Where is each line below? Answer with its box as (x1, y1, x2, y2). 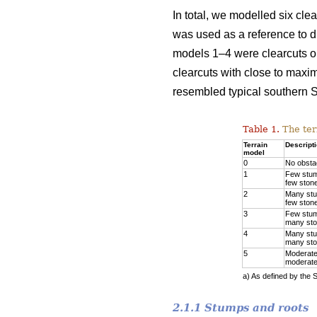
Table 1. (243, 123, 279, 134)
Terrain (243, 140, 267, 149)
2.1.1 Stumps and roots (173, 301, 309, 314)
